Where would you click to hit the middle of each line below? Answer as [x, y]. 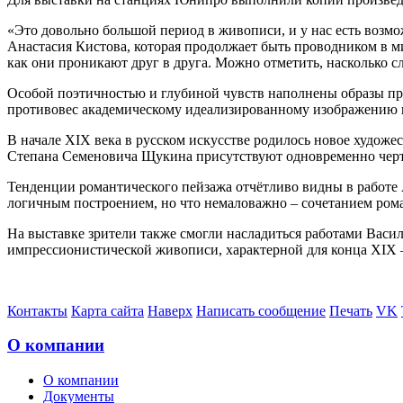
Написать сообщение [261, 310]
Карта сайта [107, 310]
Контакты [37, 310]
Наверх [170, 310]
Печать [351, 310]
